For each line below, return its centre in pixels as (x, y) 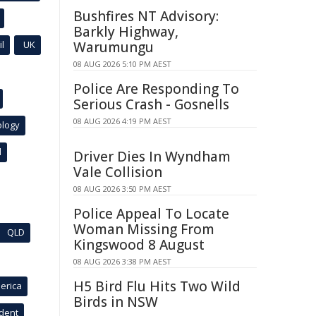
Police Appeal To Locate (151, 214)
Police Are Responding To (156, 89)
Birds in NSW (116, 302)
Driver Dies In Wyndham (152, 157)
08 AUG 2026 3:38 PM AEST (122, 261)
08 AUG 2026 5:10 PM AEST (122, 64)
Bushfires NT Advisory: (146, 16)
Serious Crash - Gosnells (151, 104)
